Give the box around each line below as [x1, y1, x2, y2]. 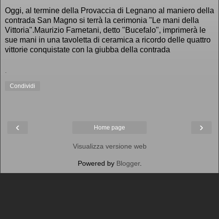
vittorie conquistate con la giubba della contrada [5, 45, 170, 54]
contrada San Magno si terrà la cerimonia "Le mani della [5, 16, 199, 24]
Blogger [116, 159, 140, 168]
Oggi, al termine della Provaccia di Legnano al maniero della [5, 6, 214, 15]
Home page [94, 124, 125, 131]
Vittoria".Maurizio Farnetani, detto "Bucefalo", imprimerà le [5, 25, 206, 34]
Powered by [77, 159, 116, 168]
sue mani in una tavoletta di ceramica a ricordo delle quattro [5, 35, 211, 44]
